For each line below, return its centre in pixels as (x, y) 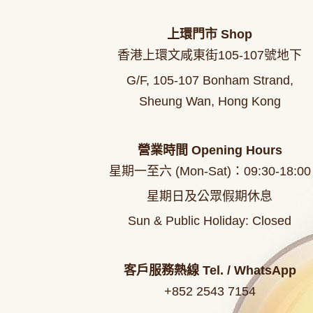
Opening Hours (236, 151)
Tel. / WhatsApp (249, 270)
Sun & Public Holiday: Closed (210, 221)
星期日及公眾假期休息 (210, 196)
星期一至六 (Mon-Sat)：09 (183, 172)
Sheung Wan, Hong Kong (210, 101)
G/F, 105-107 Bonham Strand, (210, 80)
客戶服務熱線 (163, 270)
